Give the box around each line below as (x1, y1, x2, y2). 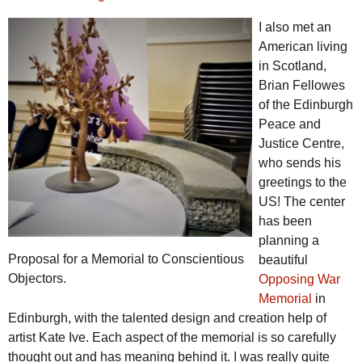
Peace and (259, 117, 321, 132)
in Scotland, (259, 59, 326, 74)
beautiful (259, 253, 308, 267)
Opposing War (259, 272, 340, 287)
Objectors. (8, 271, 66, 285)
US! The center (259, 195, 345, 209)
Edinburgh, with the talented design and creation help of (8, 311, 326, 326)
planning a (259, 234, 319, 248)
